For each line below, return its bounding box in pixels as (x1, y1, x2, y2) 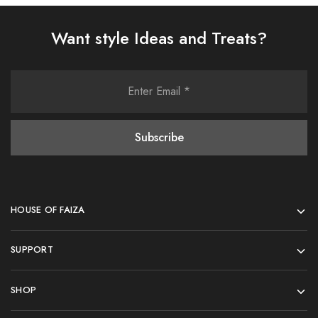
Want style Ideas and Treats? (51, 26, 267, 51)
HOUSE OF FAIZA (11, 203, 85, 217)
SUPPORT (11, 243, 53, 257)
